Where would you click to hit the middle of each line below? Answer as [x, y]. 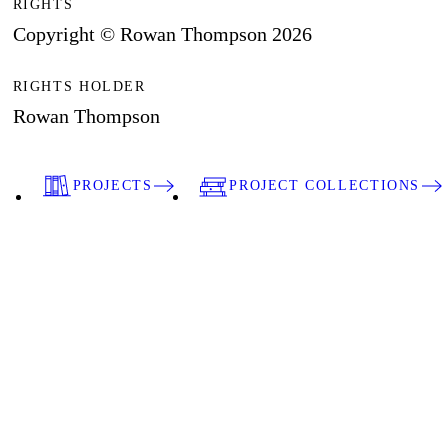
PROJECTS [112, 185]
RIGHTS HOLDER [79, 87]
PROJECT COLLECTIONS [324, 185]
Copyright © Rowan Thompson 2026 [162, 34]
